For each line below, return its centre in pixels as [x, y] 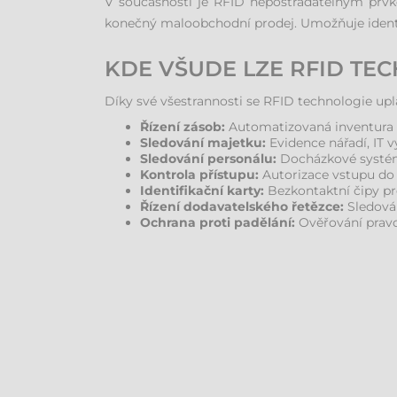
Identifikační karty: [202, 191]
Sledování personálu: [208, 159]
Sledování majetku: [203, 143]
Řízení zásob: [183, 127]
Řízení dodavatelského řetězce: [242, 206]
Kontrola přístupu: [199, 175]
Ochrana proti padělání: [218, 222]
